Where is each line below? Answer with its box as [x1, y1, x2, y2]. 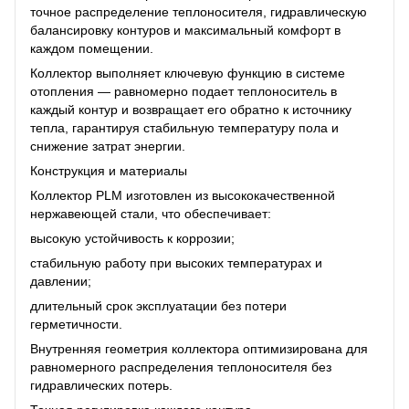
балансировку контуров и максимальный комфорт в [30, 23, 341, 38]
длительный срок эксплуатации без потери [30, 299, 287, 314]
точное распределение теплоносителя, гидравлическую [30, 5, 367, 20]
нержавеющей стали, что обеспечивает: [30, 206, 271, 222]
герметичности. [30, 317, 122, 332]
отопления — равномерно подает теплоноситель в [30, 84, 337, 100]
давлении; [30, 274, 91, 289]
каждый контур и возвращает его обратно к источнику [30, 102, 351, 118]
